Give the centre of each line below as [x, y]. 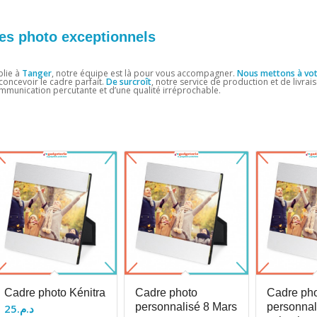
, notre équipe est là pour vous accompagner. [144, 73]
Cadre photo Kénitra [54, 293]
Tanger [37, 73]
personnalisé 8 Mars [186, 307]
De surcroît [129, 81]
